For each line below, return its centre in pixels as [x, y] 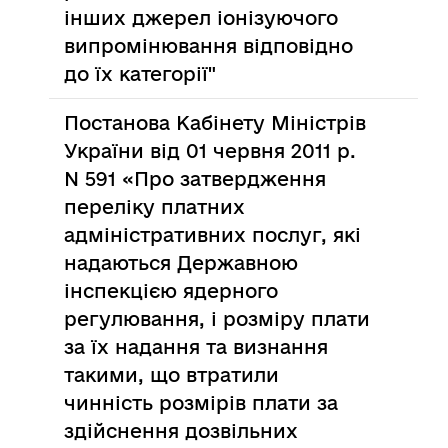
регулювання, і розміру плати [217, 319]
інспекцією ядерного [171, 291]
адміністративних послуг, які [213, 235]
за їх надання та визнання [196, 347]
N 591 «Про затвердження [195, 179]
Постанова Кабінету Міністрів [215, 123]
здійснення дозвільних [181, 431]
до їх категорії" [140, 74]
